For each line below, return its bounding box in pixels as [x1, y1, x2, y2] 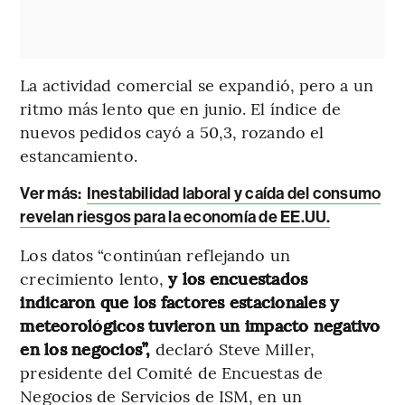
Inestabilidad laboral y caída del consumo [86, 184, 381, 204]
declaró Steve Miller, [155, 337, 315, 361]
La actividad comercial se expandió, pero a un [20, 73, 373, 97]
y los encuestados [168, 267, 308, 290]
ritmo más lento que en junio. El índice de [20, 97, 342, 120]
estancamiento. [20, 144, 137, 167]
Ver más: [20, 184, 85, 204]
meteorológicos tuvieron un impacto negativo [20, 314, 381, 337]
